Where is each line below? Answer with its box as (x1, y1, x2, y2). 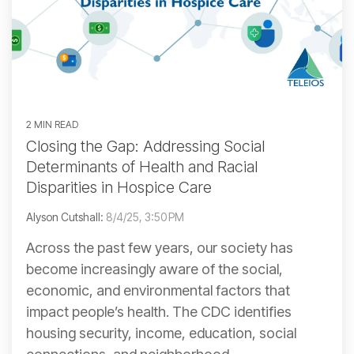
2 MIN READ (26, 119, 78, 131)
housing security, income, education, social (26, 325, 296, 342)
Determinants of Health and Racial (26, 157, 258, 177)
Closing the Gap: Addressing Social (26, 137, 265, 156)
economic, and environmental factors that (26, 282, 290, 299)
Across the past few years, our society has (26, 239, 293, 257)
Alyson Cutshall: (26, 210, 106, 224)
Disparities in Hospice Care (26, 178, 212, 198)
